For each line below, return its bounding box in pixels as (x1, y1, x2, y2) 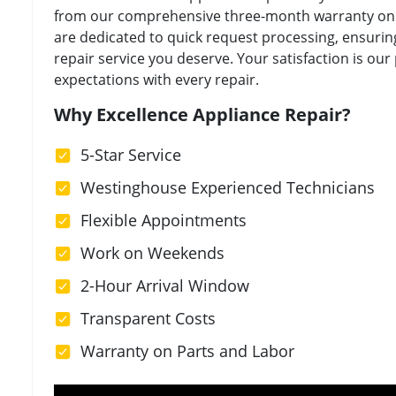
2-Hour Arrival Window (80, 275, 249, 297)
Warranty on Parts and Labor (80, 340, 294, 362)
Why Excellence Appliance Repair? (54, 103, 351, 127)
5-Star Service (80, 144, 181, 166)
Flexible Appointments (80, 209, 247, 232)
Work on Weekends (80, 242, 225, 264)
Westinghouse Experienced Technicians (80, 177, 375, 199)
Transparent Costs (80, 308, 216, 330)
